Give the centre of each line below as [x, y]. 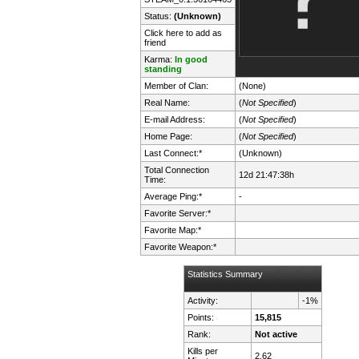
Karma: [159, 59]
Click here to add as [183, 32]
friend [155, 42]
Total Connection [176, 169]
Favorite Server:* [177, 213]
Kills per [203, 351]
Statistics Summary [226, 274]
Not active [276, 334]
